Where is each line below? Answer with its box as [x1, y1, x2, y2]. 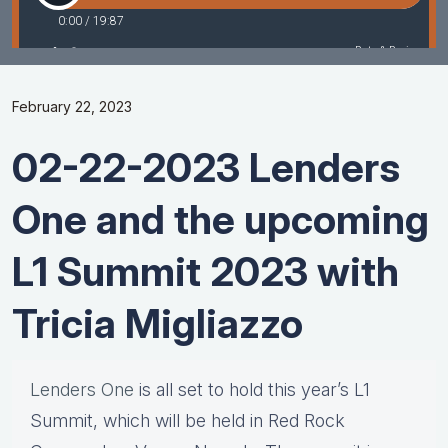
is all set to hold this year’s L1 [134, 379, 370, 401]
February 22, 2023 [12, 98, 132, 116]
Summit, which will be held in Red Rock [30, 410, 345, 432]
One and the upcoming [12, 195, 429, 245]
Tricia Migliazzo [12, 299, 303, 349]
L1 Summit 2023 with [12, 247, 399, 297]
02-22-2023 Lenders [12, 143, 400, 193]
